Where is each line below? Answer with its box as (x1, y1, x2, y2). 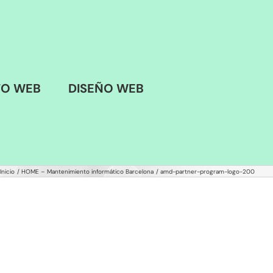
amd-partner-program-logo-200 (160, 167, 255, 175)
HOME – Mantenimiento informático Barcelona (21, 167, 154, 175)
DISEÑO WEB (68, 80, 144, 96)
